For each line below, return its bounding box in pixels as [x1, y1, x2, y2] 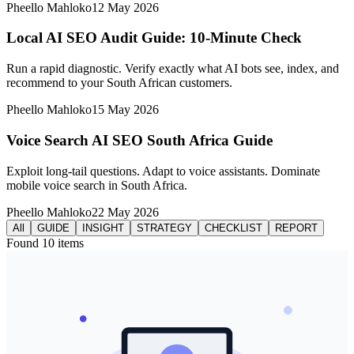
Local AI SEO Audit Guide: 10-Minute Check [6, 29, 302, 47]
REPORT [275, 221, 318, 234]
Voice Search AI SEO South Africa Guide [6, 131, 273, 149]
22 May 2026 [92, 205, 159, 219]
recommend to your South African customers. [6, 76, 232, 90]
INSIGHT [82, 221, 124, 234]
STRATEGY [137, 221, 192, 234]
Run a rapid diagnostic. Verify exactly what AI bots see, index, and [6, 62, 339, 76]
